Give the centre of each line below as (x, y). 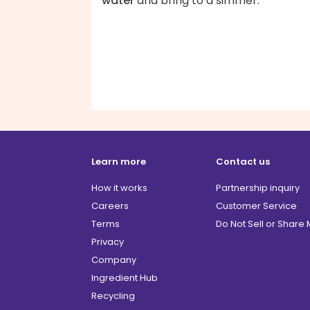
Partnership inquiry (258, 188)
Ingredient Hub (125, 278)
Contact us (243, 162)
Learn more (119, 162)
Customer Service (256, 206)
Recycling (113, 296)
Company (114, 260)
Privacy (108, 242)
